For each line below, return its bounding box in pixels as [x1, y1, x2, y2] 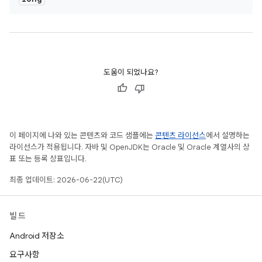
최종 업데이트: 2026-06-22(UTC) [9, 175, 123, 185]
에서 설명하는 [206, 130, 250, 140]
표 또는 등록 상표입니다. [9, 154, 87, 164]
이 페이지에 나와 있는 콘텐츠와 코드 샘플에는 [9, 130, 155, 140]
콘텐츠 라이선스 [155, 130, 206, 140]
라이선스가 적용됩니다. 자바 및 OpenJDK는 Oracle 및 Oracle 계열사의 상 [9, 142, 250, 152]
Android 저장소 [9, 230, 64, 241]
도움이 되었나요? [104, 67, 158, 77]
